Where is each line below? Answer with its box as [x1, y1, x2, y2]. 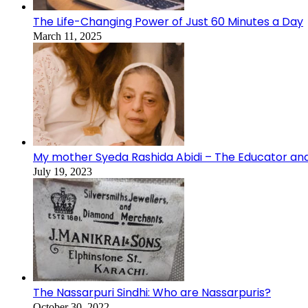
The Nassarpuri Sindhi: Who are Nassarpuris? [33, 284, 271, 300]
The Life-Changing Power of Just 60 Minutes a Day [33, 13, 303, 30]
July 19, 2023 [33, 165, 92, 177]
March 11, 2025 [33, 30, 102, 42]
